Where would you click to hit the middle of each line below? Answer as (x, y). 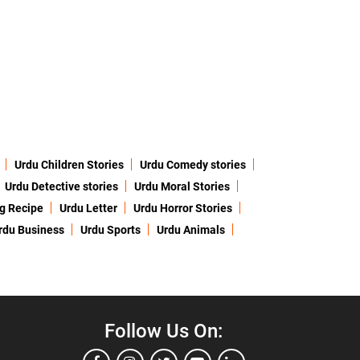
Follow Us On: (164, 331)
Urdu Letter (88, 209)
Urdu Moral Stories (182, 187)
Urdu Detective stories (61, 187)
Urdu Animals (190, 230)
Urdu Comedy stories (192, 165)
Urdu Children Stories (69, 165)
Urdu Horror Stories (183, 209)
